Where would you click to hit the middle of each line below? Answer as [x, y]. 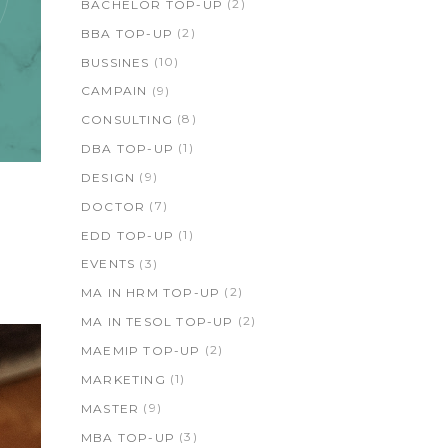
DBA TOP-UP [127, 149]
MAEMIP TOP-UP [141, 350]
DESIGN [108, 177]
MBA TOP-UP [128, 437]
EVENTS [108, 264]
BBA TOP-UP [127, 33]
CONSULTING [127, 120]
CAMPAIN [114, 91]
